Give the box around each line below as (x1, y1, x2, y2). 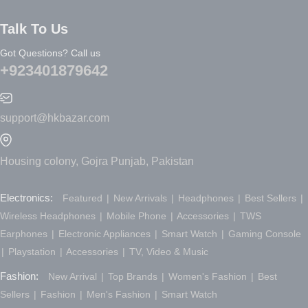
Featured (63, 192, 105, 203)
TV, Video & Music (126, 245, 208, 257)
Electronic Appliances (56, 228, 153, 239)
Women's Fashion (166, 270, 250, 282)
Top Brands (105, 270, 160, 282)
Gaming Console (225, 228, 301, 239)
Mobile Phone (104, 210, 169, 221)
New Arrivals (111, 192, 170, 203)
